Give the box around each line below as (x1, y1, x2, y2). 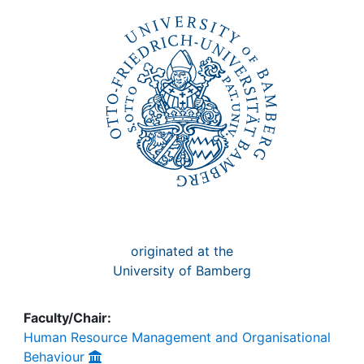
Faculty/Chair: (24, 310, 111, 326)
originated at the (131, 243, 233, 259)
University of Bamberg (113, 262, 251, 279)
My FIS (46, 33, 102, 54)
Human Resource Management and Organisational (24, 329, 331, 345)
